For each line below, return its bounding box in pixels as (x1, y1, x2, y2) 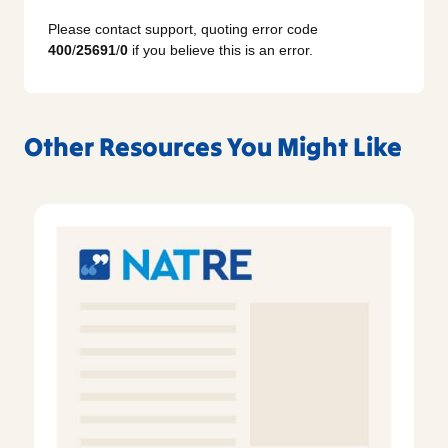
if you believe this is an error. (128, 42, 313, 59)
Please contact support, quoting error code (48, 21, 318, 38)
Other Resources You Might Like (24, 130, 402, 164)
